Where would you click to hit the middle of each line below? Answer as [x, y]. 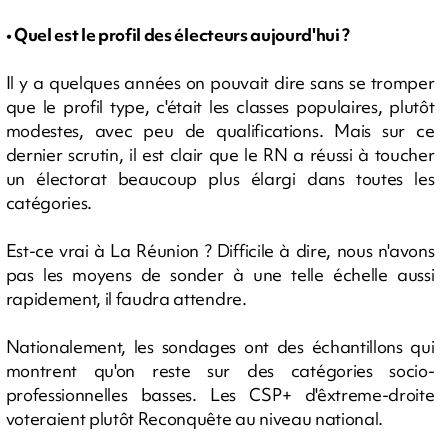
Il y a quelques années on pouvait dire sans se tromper [220, 82]
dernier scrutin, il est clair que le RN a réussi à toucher [220, 154]
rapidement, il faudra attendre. [126, 298]
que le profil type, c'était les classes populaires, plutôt [220, 106]
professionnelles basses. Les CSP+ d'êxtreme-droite [220, 394]
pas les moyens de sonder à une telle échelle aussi [220, 274]
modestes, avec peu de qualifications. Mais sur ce [220, 130]
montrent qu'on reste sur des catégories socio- [220, 370]
